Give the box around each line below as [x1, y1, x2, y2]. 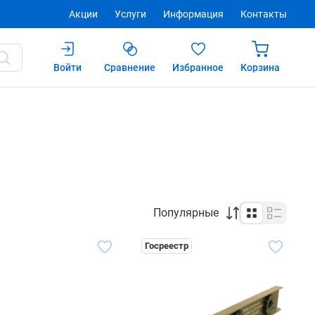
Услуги [115, 8, 146, 20]
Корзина [240, 62, 280, 73]
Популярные [153, 206, 219, 219]
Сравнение [104, 62, 155, 73]
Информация [163, 8, 224, 20]
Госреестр [145, 240, 188, 251]
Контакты [240, 8, 287, 20]
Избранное [172, 62, 224, 73]
